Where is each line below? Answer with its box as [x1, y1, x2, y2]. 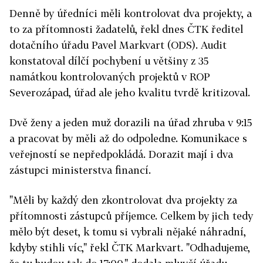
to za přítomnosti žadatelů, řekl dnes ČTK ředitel [9, 23, 243, 35]
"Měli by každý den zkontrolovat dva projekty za [9, 194, 237, 206]
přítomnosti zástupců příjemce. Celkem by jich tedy [9, 210, 253, 222]
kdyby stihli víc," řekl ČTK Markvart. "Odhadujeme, [9, 241, 250, 254]
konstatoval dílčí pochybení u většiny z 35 [9, 55, 208, 67]
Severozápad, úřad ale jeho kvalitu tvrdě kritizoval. [9, 86, 250, 99]
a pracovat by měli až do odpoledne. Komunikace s [9, 132, 247, 144]
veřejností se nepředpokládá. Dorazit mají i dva [9, 148, 233, 160]
